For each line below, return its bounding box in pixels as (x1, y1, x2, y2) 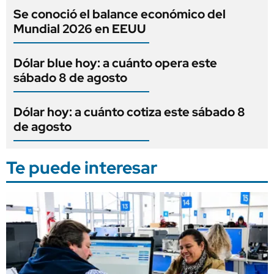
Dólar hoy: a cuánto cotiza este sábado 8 (13, 103, 245, 120)
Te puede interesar (6, 155, 157, 179)
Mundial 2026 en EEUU (13, 20, 146, 37)
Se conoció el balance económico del (13, 6, 226, 22)
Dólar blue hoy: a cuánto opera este (13, 54, 217, 71)
